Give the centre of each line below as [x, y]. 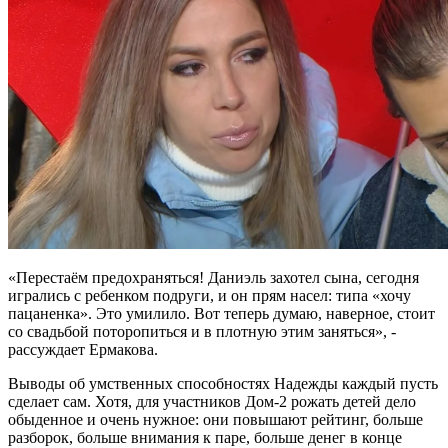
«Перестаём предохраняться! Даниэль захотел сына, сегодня [213, 278]
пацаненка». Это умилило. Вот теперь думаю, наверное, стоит [221, 314]
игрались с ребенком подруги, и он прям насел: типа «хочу [209, 296]
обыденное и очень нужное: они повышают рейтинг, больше [215, 420]
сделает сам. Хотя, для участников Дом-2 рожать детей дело [212, 402]
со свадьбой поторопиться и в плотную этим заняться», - [202, 332]
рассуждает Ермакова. [83, 350]
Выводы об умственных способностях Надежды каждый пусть [223, 384]
